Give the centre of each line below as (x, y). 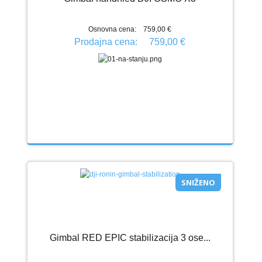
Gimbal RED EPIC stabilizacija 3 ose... (130, 237)
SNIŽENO (198, 182)
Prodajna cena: (107, 42)
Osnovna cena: (113, 29)
